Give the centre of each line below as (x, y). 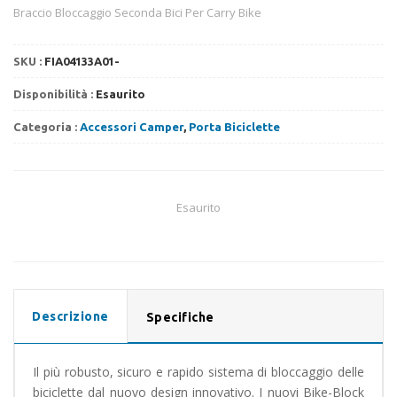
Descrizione (70, 316)
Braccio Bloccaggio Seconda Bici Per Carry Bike (137, 12)
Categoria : (47, 126)
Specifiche (180, 317)
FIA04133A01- (82, 61)
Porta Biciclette (234, 126)
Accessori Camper (132, 126)
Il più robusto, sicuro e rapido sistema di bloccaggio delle (198, 371)
